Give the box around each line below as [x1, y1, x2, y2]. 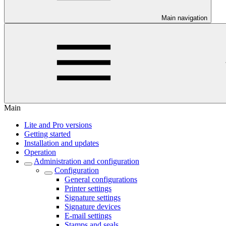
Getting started [24, 130, 71, 138]
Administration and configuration [34, 157, 139, 165]
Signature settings [65, 193, 121, 202]
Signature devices [65, 202, 121, 211]
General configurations [65, 175, 137, 184]
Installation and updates [24, 139, 99, 147]
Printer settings [65, 184, 111, 193]
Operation [24, 148, 56, 156]
